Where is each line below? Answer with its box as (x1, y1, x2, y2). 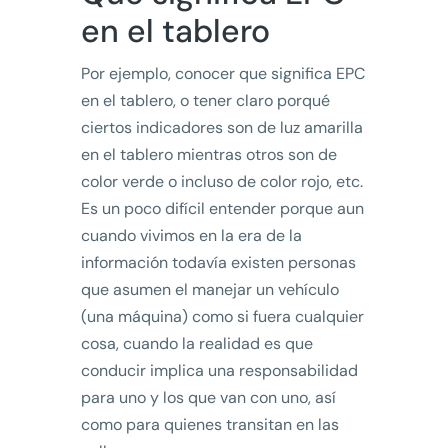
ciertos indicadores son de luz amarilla (80, 117, 363, 139)
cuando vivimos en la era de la (80, 225, 302, 247)
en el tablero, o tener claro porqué (80, 90, 330, 112)
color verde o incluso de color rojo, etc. (80, 171, 363, 193)
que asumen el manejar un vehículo (80, 279, 339, 301)
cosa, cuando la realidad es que (80, 333, 313, 355)
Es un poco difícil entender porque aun (80, 198, 364, 220)
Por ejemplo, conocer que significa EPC (80, 63, 365, 85)
